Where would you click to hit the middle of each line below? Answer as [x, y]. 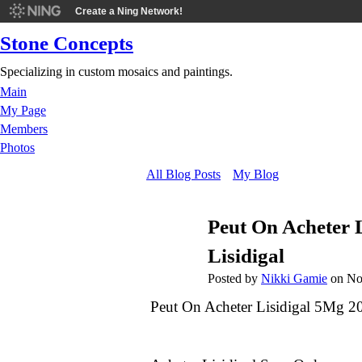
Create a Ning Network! [129, 11]
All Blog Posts [183, 174]
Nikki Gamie [294, 278]
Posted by [234, 278]
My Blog [256, 174]
